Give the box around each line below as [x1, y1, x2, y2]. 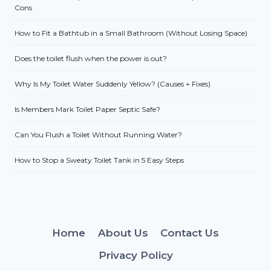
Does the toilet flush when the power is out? [15, 54, 167, 64]
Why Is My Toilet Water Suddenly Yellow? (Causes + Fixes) [15, 79, 211, 89]
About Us [97, 226, 148, 239]
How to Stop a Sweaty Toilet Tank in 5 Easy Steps [15, 155, 184, 165]
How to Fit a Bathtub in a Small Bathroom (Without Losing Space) [15, 28, 247, 38]
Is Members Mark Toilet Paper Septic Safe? [15, 105, 160, 114]
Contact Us [160, 226, 219, 239]
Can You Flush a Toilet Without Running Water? [15, 130, 182, 140]
